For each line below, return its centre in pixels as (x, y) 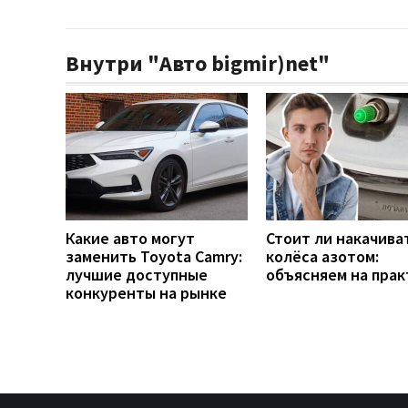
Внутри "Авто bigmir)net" (198, 63)
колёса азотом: (322, 256)
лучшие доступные (137, 274)
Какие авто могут (130, 238)
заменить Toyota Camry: (154, 256)
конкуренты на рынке (146, 292)
